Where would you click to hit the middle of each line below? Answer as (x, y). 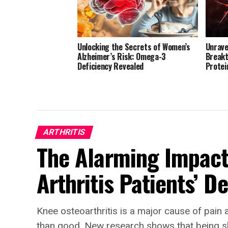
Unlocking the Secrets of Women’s (134, 47)
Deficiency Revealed (110, 66)
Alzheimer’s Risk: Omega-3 (122, 57)
